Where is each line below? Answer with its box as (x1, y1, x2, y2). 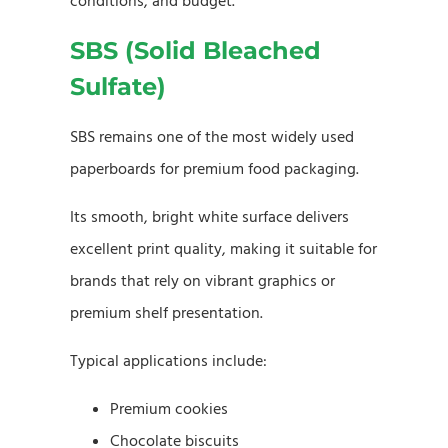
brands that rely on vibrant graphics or (70, 269, 335, 292)
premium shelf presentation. (70, 301, 263, 324)
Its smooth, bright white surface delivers (70, 205, 349, 228)
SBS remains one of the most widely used (70, 125, 354, 148)
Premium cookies (110, 397, 228, 420)
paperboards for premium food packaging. (70, 157, 359, 180)
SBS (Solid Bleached (70, 35, 321, 65)
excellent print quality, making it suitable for (70, 237, 377, 260)
